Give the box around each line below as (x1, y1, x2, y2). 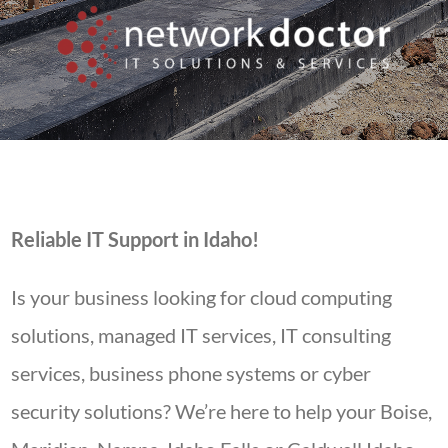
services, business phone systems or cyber (11, 360, 372, 385)
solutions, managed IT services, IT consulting (11, 322, 392, 347)
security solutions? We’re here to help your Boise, (11, 398, 433, 423)
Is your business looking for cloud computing (11, 284, 393, 309)
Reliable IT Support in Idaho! (11, 226, 260, 251)
